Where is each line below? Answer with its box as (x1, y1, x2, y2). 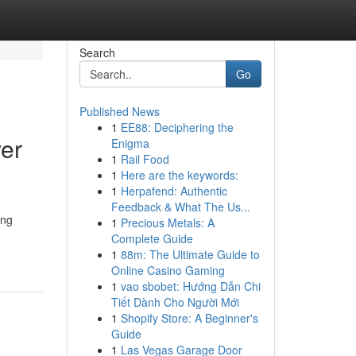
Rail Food (120, 151, 169, 167)
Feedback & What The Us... (110, 199, 250, 215)
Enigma (110, 135, 149, 151)
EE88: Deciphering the (120, 119, 234, 135)
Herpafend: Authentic (120, 183, 227, 199)
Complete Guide (110, 230, 193, 246)
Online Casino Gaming (110, 262, 225, 278)
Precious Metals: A (120, 215, 215, 230)
